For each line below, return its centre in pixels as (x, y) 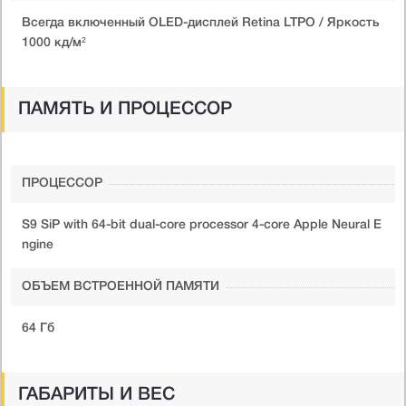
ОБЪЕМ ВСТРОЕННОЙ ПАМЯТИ (121, 286)
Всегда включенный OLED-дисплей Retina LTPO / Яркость (201, 23)
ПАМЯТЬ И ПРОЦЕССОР (125, 109)
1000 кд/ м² (54, 43)
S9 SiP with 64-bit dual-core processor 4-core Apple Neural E (202, 225)
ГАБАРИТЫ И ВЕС (97, 395)
